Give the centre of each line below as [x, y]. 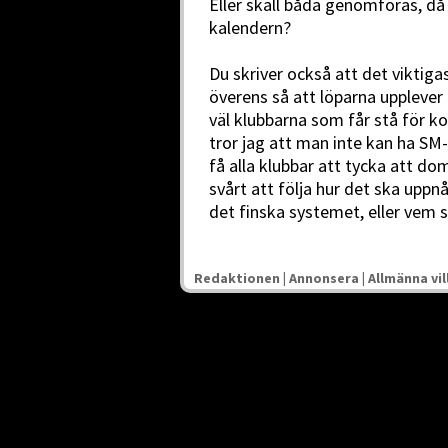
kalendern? [250, 27]
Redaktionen [237, 277]
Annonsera [324, 277]
